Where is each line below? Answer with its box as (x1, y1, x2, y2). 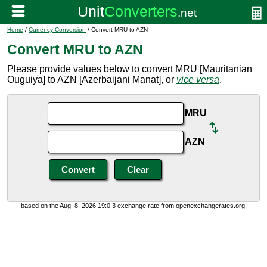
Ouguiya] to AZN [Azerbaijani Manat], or (7, 74, 176, 85)
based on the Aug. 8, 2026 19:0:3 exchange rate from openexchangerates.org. (20, 202, 247, 209)
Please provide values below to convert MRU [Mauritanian (7, 64, 252, 74)
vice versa (176, 74, 219, 85)
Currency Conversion (29, 26, 86, 33)
